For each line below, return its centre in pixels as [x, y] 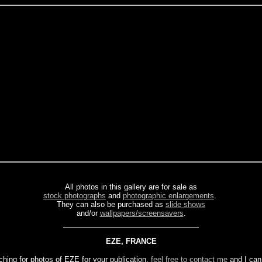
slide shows [185, 204]
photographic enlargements [168, 196]
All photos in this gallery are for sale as [131, 187]
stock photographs [75, 196]
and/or [88, 213]
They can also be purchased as [111, 204]
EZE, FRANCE [131, 241]
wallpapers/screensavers [142, 213]
